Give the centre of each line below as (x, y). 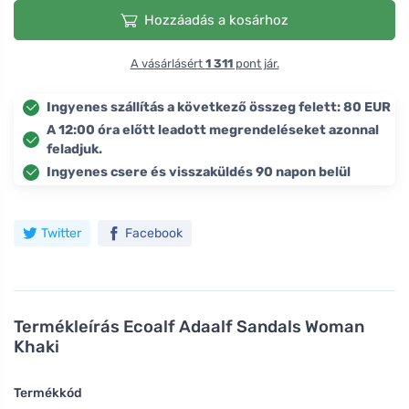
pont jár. (256, 64)
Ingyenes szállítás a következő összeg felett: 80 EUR (219, 108)
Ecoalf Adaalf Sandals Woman (244, 327)
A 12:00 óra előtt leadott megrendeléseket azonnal (213, 131)
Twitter (61, 234)
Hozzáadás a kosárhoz (216, 21)
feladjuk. (74, 150)
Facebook (154, 234)
